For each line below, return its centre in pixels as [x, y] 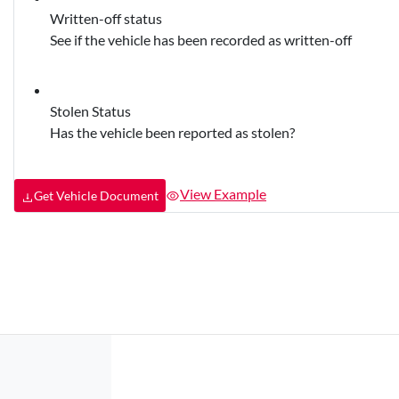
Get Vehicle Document [96, 196]
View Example [223, 193]
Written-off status [106, 19]
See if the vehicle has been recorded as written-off [201, 40]
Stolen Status [90, 111]
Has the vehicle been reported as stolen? [172, 133]
